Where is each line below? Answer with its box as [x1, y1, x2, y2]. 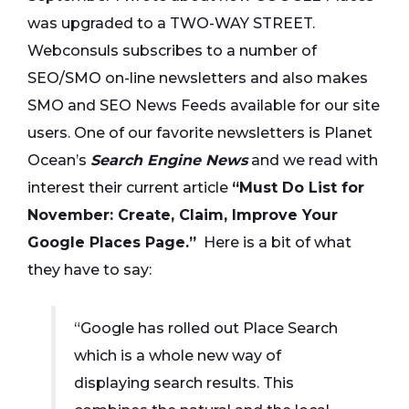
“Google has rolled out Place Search [74, 320, 339, 338]
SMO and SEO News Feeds [27, 97, 226, 115]
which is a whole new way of [74, 347, 282, 365]
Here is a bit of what [196, 234, 351, 252]
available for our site [226, 97, 380, 115]
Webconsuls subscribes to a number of [27, 42, 317, 60]
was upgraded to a [27, 15, 170, 33]
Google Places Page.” [27, 234, 196, 252]
